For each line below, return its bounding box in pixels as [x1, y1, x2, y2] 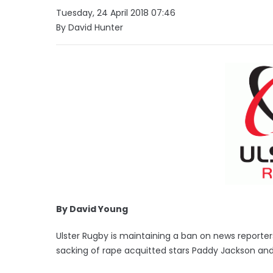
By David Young [56, 202, 128, 215]
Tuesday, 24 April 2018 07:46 [56, 6, 175, 19]
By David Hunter [56, 21, 123, 34]
